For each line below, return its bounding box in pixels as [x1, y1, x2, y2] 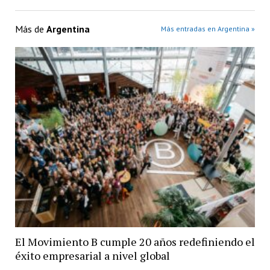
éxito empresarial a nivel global [14, 248, 170, 263]
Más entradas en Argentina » [161, 24, 256, 33]
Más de [14, 23, 46, 35]
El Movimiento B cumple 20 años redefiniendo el [14, 234, 255, 250]
